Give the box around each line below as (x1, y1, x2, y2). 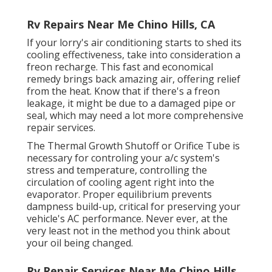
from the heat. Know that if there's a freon (27, 84, 220, 98)
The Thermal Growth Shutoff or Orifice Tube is (27, 139, 240, 153)
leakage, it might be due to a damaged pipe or (27, 97, 236, 110)
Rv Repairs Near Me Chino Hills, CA (27, 17, 215, 32)
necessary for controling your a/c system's (27, 151, 220, 165)
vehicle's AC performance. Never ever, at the (27, 212, 228, 226)
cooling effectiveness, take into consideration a (27, 48, 240, 62)
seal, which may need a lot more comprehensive (27, 109, 243, 123)
